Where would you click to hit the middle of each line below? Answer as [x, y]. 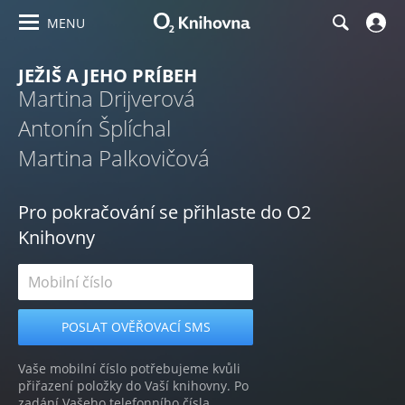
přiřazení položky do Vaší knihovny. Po [133, 386]
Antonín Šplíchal [94, 128]
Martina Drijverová [107, 98]
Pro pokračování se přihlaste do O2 [165, 212]
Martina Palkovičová [114, 158]
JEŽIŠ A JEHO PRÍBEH [108, 75]
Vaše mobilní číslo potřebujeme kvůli [129, 368]
